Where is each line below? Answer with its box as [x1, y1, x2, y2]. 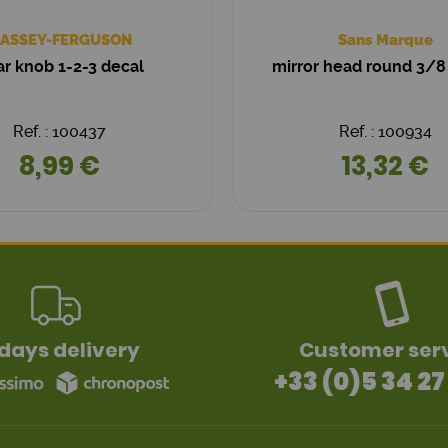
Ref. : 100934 [338, 122, 432, 141]
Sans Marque [337, 31, 433, 49]
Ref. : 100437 [13, 122, 107, 141]
